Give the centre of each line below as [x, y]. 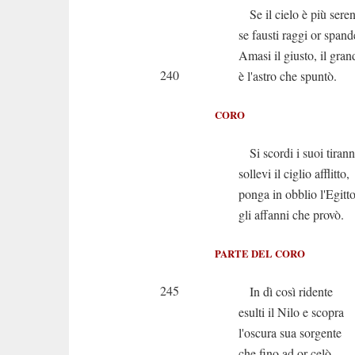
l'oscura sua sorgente [290, 332]
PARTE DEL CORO [260, 254]
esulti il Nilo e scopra [291, 312]
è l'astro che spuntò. [288, 76]
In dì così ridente [286, 291]
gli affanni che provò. [291, 214]
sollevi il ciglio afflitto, [294, 173]
